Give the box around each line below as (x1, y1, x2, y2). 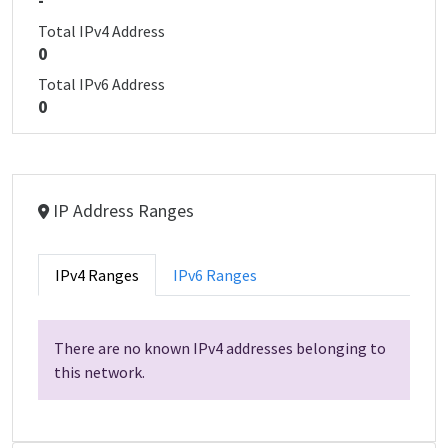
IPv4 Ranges (55, 265, 139, 285)
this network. (54, 362, 145, 382)
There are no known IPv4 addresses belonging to (54, 338, 386, 358)
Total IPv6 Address (38, 74, 165, 94)
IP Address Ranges (49, 199, 194, 222)
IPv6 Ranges (173, 265, 257, 285)
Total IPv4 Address (38, 21, 165, 41)
